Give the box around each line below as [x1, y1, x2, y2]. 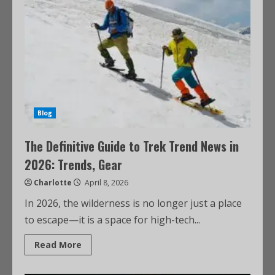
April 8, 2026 [83, 177, 128, 188]
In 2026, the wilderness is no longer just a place [25, 196, 242, 210]
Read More [34, 239, 82, 250]
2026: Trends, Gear [25, 155, 122, 174]
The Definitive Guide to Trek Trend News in [25, 137, 239, 155]
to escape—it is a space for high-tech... [25, 213, 200, 227]
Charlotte [34, 177, 72, 188]
